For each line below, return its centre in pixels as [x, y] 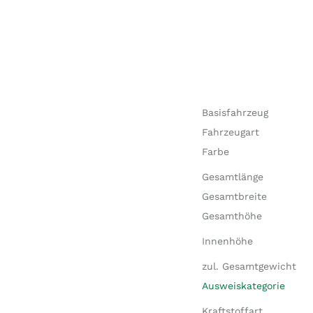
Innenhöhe [227, 241]
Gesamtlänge [232, 177]
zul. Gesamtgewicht [249, 266]
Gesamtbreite [234, 196]
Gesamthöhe [232, 216]
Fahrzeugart [230, 132]
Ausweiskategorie [243, 286]
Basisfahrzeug [235, 112]
